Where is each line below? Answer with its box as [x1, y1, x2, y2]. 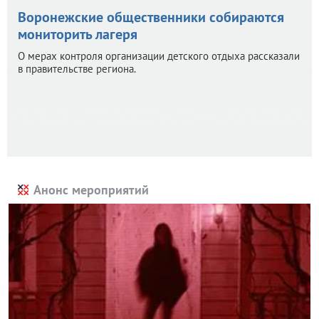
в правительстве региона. [18, 61, 136, 75]
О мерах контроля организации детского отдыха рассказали [18, 48, 300, 63]
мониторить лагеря [18, 24, 137, 43]
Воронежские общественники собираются [18, 7, 284, 26]
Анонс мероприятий [33, 181, 149, 198]
